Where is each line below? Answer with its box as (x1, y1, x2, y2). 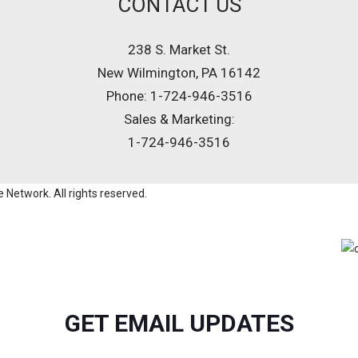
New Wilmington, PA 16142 (97, 64, 261, 81)
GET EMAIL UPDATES (64, 308, 294, 337)
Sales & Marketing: (123, 110, 235, 127)
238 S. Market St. (128, 41, 230, 58)
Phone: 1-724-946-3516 (105, 87, 253, 104)
